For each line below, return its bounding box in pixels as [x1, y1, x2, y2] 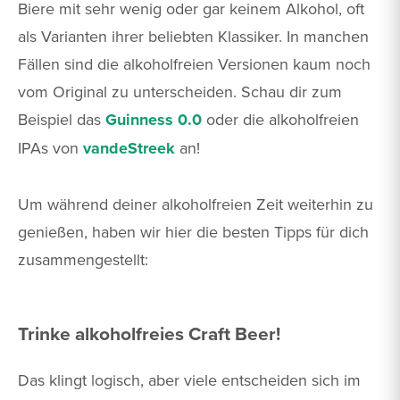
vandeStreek [83, 137, 175, 161]
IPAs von [18, 137, 83, 160]
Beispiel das [18, 108, 105, 131]
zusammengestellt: [18, 248, 148, 271]
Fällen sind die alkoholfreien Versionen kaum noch [18, 53, 371, 76]
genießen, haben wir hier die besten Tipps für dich [18, 221, 369, 244]
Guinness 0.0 [105, 108, 202, 132]
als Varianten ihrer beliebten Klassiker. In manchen [18, 25, 369, 48]
